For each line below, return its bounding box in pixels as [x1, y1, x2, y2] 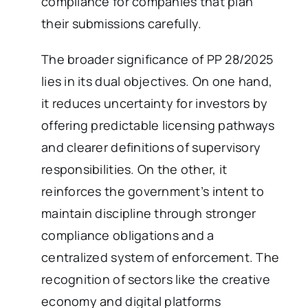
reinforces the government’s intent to [41, 182, 264, 199]
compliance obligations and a [41, 226, 214, 243]
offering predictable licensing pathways [41, 116, 275, 133]
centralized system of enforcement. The [41, 248, 280, 265]
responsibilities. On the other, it [41, 160, 228, 177]
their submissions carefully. [41, 14, 202, 32]
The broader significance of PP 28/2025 [41, 50, 274, 67]
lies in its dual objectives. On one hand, [41, 72, 273, 89]
